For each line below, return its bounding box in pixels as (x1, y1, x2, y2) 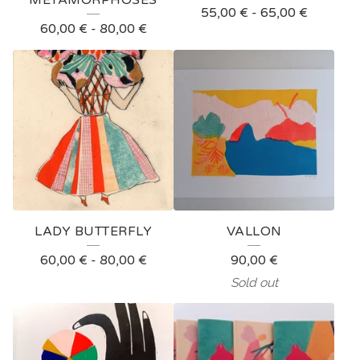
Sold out (230, 274, 278, 290)
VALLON (226, 223, 282, 239)
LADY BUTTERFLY (35, 223, 152, 239)
